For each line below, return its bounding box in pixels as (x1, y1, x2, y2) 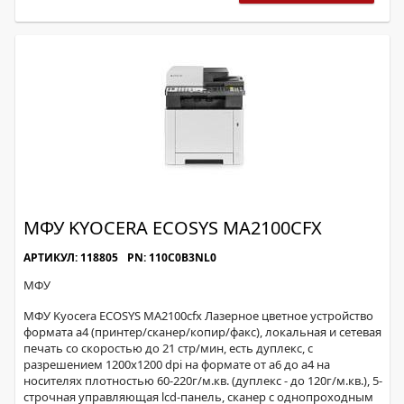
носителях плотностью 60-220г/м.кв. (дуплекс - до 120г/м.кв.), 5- (23, 372, 382, 389)
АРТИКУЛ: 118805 (23, 250, 118, 265)
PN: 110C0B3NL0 (127, 250, 216, 265)
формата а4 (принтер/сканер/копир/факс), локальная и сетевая (23, 324, 381, 340)
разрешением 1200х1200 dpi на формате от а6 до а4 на (23, 356, 330, 372)
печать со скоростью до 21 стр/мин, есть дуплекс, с (23, 340, 313, 356)
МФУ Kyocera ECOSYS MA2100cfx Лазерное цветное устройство (23, 308, 373, 324)
